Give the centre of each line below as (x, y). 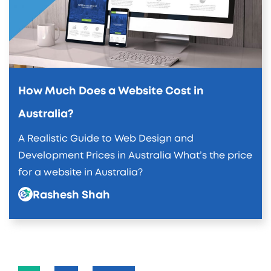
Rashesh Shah (71, 196)
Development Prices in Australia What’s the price (135, 156)
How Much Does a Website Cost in (111, 92)
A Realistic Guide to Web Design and (106, 139)
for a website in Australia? (80, 173)
